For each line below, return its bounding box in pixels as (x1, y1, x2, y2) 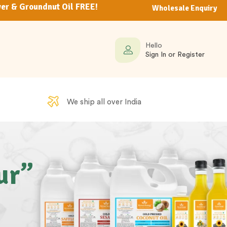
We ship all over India (67, 98, 142, 106)
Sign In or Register (145, 51, 205, 58)
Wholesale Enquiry (152, 4, 217, 13)
